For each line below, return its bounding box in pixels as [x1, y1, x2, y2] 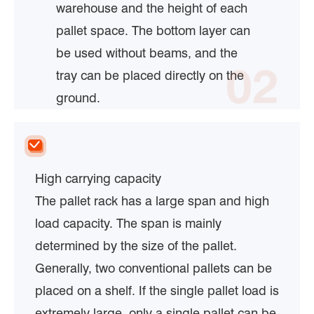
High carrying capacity [35, 170, 161, 186]
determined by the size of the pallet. [35, 238, 237, 253]
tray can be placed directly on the [56, 67, 244, 83]
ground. [56, 90, 100, 105]
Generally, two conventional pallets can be [35, 260, 272, 275]
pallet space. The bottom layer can [56, 22, 250, 38]
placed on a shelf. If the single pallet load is [35, 282, 279, 298]
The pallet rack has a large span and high [35, 193, 269, 208]
